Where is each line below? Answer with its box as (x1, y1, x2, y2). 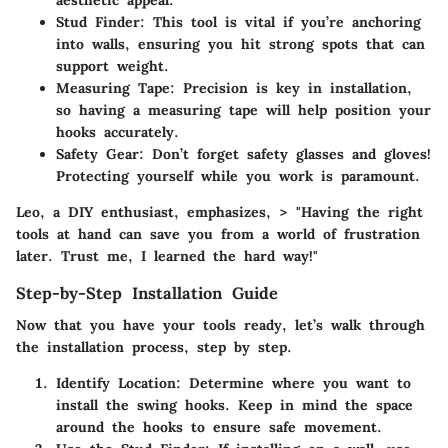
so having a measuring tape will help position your (56, 101, 431, 120)
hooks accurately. (56, 123, 179, 142)
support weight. (56, 57, 169, 76)
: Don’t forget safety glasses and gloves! (139, 145, 431, 164)
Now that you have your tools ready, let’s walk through (16, 316, 425, 335)
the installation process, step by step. (16, 338, 292, 357)
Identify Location (56, 374, 176, 393)
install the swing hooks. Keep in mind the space (56, 396, 413, 415)
